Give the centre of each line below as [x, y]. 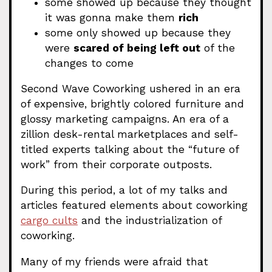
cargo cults [49, 221]
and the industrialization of [150, 221]
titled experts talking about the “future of [130, 149]
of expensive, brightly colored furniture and [132, 104]
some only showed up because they [138, 32]
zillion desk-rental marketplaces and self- [130, 134]
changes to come [89, 63]
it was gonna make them [112, 17]
